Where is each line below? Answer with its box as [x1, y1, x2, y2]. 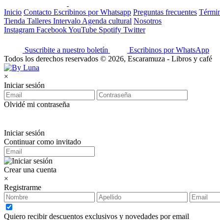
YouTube [68, 25, 99, 34]
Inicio [4, 7, 22, 16]
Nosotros [134, 16, 162, 25]
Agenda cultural [82, 16, 132, 25]
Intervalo [53, 16, 82, 25]
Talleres [27, 16, 53, 25]
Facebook [36, 25, 68, 34]
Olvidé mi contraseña [4, 100, 70, 109]
